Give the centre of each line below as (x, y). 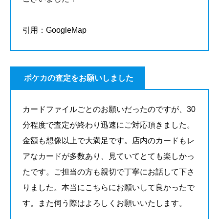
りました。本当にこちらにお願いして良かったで (109, 188)
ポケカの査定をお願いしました (79, 78)
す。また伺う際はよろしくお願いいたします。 (105, 203)
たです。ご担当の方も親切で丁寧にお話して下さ (109, 172)
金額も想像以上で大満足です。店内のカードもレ (109, 141)
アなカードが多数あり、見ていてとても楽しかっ (109, 156)
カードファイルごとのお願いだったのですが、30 (109, 109)
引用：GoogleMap (55, 30)
